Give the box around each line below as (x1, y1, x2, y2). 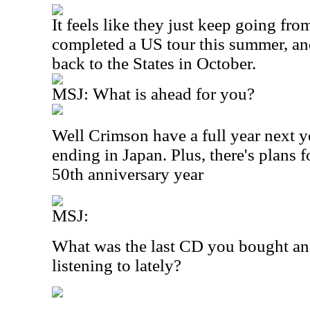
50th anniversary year (52, 165, 203, 183)
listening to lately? (52, 256, 181, 275)
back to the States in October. (52, 54, 256, 73)
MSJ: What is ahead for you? (52, 84, 255, 103)
